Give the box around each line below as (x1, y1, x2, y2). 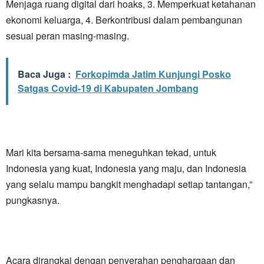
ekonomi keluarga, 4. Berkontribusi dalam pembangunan (6, 12, 242, 27)
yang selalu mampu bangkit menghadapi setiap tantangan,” (6, 177, 252, 191)
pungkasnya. (6, 193, 60, 207)
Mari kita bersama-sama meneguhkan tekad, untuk (6, 145, 216, 159)
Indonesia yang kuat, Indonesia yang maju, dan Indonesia (6, 161, 246, 175)
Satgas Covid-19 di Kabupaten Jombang (18, 81, 199, 95)
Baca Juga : (18, 67, 71, 81)
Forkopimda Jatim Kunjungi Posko (75, 67, 231, 81)
